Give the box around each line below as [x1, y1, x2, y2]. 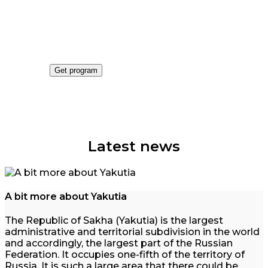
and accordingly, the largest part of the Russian [5, 237, 233, 249]
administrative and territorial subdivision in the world [5, 226, 260, 238]
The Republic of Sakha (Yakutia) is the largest [5, 215, 223, 227]
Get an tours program [50, 14, 214, 32]
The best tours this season [50, 43, 179, 55]
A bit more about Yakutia [5, 191, 127, 203]
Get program [54, 66, 98, 75]
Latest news [88, 138, 180, 155]
